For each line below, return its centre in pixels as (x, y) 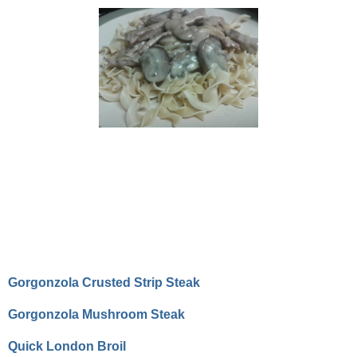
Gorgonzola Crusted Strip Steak (104, 283)
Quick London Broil (67, 347)
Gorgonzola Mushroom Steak (96, 315)
